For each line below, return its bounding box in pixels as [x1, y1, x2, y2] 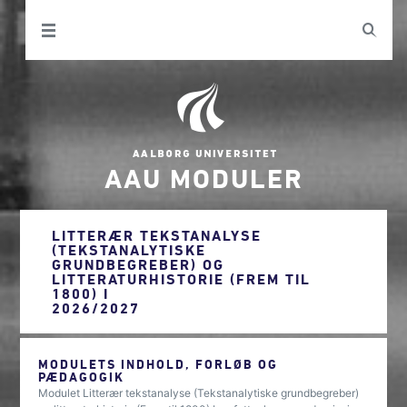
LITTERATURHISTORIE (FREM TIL [52, 271, 312, 287]
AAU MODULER [104, 163, 303, 193]
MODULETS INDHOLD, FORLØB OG [38, 356, 279, 372]
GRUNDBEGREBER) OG [52, 256, 225, 273]
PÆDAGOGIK [38, 369, 125, 384]
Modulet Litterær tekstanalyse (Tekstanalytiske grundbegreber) [38, 386, 360, 400]
